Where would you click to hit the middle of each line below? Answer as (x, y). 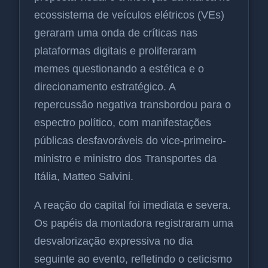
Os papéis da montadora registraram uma (134, 223)
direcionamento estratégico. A (105, 86)
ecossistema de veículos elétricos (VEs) (129, 15)
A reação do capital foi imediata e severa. (133, 205)
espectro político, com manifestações (123, 122)
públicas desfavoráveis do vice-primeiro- (130, 140)
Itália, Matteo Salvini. (84, 176)
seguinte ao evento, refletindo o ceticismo (133, 259)
